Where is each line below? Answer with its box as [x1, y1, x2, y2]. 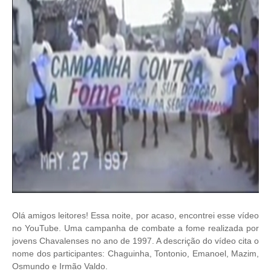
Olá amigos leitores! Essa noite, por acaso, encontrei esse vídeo [12, 211, 259, 220]
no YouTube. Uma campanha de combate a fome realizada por [12, 223, 259, 233]
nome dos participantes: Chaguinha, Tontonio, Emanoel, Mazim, [12, 249, 259, 258]
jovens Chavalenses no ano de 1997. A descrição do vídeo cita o [12, 236, 259, 246]
